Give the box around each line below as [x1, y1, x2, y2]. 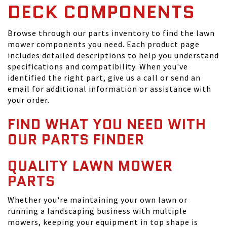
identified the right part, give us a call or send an [8, 72, 201, 83]
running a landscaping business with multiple [8, 206, 187, 216]
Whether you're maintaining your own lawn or [8, 195, 187, 205]
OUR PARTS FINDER [8, 129, 144, 149]
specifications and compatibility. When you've [8, 61, 188, 71]
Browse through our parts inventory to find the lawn [8, 28, 215, 38]
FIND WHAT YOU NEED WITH [8, 114, 206, 134]
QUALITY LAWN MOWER [8, 156, 173, 176]
